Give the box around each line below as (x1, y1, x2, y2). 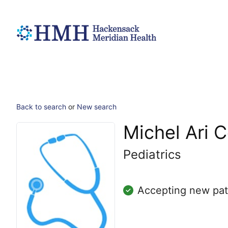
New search (77, 102, 117, 111)
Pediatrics (123, 147, 181, 162)
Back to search (16, 102, 66, 111)
